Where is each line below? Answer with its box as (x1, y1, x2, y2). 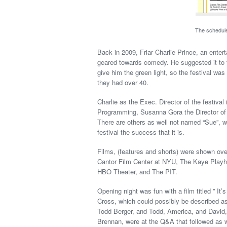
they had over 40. (97, 78, 148, 87)
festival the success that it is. (97, 127, 184, 137)
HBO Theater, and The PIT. (97, 167, 177, 176)
